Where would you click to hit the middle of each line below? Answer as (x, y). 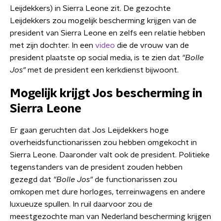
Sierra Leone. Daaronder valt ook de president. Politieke (110, 155)
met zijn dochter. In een (53, 45)
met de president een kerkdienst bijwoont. (103, 70)
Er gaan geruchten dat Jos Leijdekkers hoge (89, 130)
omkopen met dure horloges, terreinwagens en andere (108, 192)
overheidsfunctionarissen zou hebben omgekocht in (103, 143)
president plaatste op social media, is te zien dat (96, 58)
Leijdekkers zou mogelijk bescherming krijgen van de (103, 21)
